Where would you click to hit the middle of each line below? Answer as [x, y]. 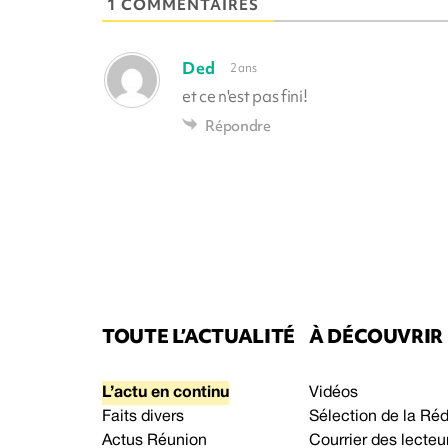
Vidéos [333, 392]
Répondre [238, 125]
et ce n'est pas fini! [245, 95]
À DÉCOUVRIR [376, 335]
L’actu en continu [165, 392]
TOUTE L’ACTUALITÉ [198, 335]
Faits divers [143, 416]
